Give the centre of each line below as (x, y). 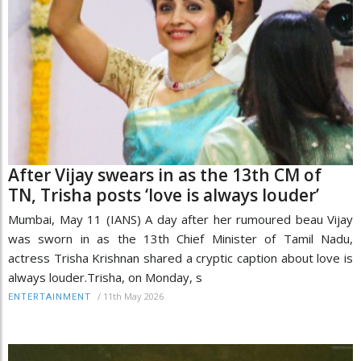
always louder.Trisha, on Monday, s (105, 278)
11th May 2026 (133, 297)
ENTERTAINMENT (50, 297)
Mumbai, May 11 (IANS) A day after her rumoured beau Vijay (180, 220)
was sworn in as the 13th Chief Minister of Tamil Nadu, (180, 239)
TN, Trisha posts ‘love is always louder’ (164, 195)
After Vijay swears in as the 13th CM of (165, 175)
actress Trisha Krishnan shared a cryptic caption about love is (180, 258)
